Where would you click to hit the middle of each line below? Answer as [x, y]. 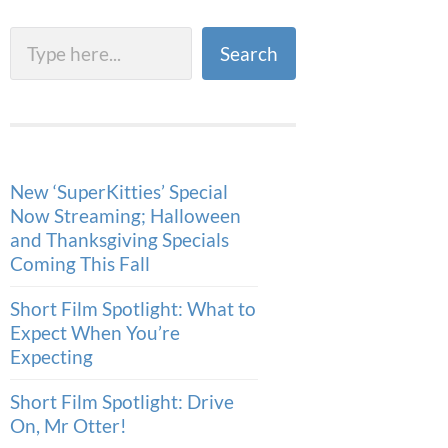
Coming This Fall [80, 263]
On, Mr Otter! [68, 425]
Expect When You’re [95, 332]
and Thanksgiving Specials [119, 239]
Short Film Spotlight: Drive [122, 401]
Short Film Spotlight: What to [133, 308]
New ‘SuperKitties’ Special [119, 191]
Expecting [51, 356]
